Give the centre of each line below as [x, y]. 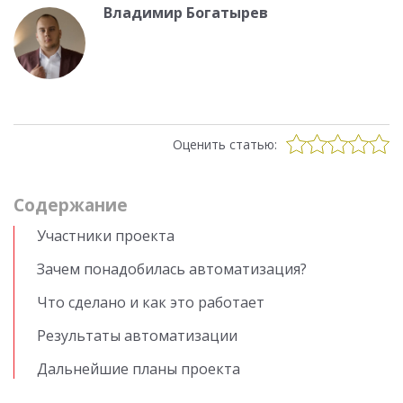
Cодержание [71, 205]
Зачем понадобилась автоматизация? [174, 269]
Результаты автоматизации [137, 336]
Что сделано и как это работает [152, 302]
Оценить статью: [225, 144]
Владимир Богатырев [186, 13]
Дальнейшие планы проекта [139, 369]
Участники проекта [106, 236]
